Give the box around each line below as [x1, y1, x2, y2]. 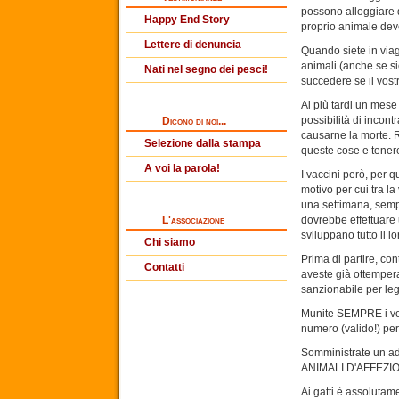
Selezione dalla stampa [144, 137, 262, 150]
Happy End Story [144, 13, 231, 26]
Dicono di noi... [162, 115, 227, 127]
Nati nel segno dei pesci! [144, 63, 269, 76]
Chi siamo [144, 236, 196, 248]
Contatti [144, 261, 185, 273]
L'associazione [162, 214, 225, 226]
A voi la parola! [144, 162, 221, 175]
